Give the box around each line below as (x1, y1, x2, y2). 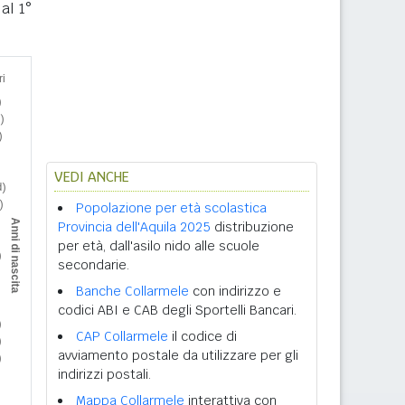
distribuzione (211, 219, 294, 235)
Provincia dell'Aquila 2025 (58, 219, 211, 235)
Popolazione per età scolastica (76, 200, 267, 216)
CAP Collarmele (76, 328, 168, 344)
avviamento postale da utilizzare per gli (58, 347, 298, 363)
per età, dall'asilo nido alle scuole (58, 238, 259, 254)
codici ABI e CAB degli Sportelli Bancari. (58, 302, 297, 318)
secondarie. (58, 257, 129, 273)
